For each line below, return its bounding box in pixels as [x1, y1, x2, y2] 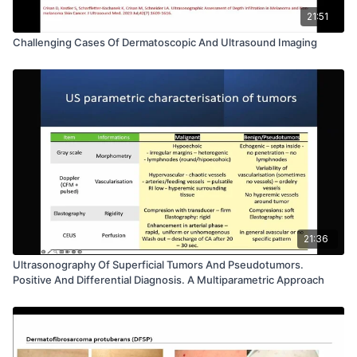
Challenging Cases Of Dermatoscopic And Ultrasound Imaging [13, 35, 317, 49]
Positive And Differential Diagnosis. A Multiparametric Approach [13, 273, 324, 286]
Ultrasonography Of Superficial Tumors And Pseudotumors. [13, 257, 304, 271]
